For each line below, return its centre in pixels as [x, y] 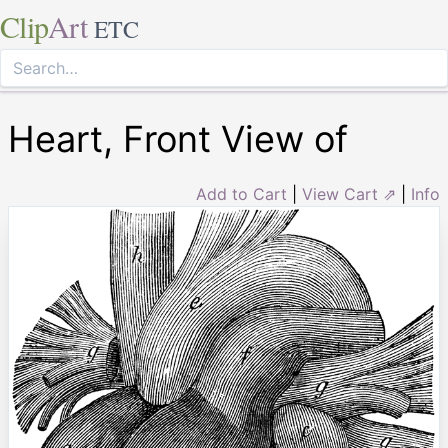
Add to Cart [241, 194]
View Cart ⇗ [349, 194]
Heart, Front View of [178, 139]
